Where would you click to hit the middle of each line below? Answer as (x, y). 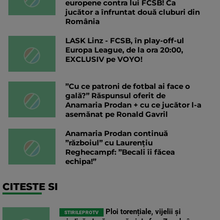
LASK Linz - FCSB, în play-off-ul (125, 41)
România (82, 22)
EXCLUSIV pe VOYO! (104, 59)
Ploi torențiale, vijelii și (142, 212)
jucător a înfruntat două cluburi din (133, 12)
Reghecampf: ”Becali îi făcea (120, 152)
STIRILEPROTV (82, 213)
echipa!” (81, 162)
